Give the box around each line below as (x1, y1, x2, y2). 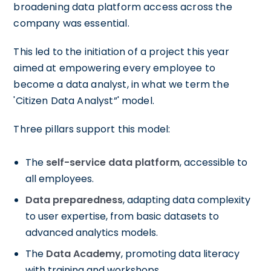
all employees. (25, 171, 94, 186)
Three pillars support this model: (13, 122, 171, 136)
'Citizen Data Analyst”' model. (13, 93, 154, 108)
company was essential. (13, 16, 129, 30)
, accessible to (180, 155, 248, 169)
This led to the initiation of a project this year (13, 44, 229, 59)
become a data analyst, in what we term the (13, 77, 229, 91)
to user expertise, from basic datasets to (25, 209, 220, 223)
